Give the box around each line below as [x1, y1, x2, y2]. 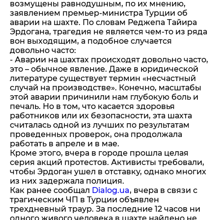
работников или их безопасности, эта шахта [10, 111, 192, 120]
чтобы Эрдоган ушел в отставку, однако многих [10, 167, 206, 176]
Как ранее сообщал [10, 186, 92, 195]
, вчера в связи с [130, 186, 197, 195]
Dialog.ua [92, 186, 130, 195]
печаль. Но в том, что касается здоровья [10, 102, 175, 111]
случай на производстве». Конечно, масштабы [10, 83, 201, 92]
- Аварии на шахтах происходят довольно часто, [10, 55, 208, 64]
